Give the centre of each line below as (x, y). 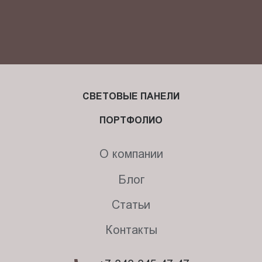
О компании (131, 154)
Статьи (131, 204)
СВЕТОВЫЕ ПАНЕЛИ (131, 96)
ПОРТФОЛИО (131, 120)
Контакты (131, 230)
